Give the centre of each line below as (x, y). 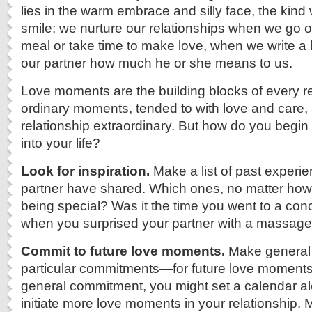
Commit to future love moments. (123, 251)
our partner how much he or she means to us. (157, 63)
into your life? (61, 143)
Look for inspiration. (85, 171)
